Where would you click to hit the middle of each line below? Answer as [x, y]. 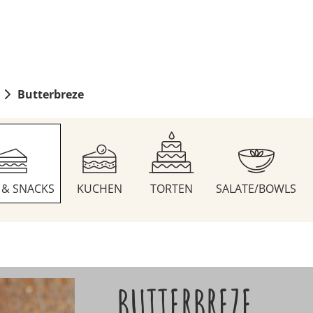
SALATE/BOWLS [256, 189]
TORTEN [171, 189]
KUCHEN [100, 189]
